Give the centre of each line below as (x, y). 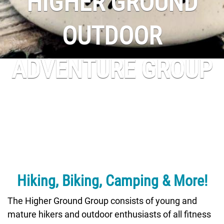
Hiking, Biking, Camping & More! (112, 180)
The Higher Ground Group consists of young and (102, 200)
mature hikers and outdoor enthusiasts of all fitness (109, 214)
